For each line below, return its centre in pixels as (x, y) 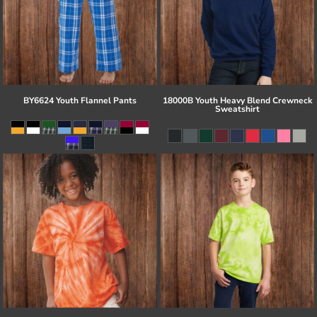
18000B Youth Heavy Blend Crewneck (237, 100)
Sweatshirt (237, 109)
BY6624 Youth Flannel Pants (80, 100)
